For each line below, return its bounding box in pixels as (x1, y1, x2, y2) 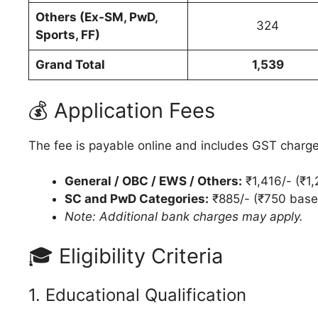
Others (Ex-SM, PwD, (35, 10, 158, 25)
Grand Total (35, 57, 105, 72)
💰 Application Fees (28, 97, 215, 123)
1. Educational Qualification (28, 284, 246, 305)
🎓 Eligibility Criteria (28, 243, 223, 268)
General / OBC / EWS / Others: (65, 174, 242, 189)
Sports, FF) (35, 28, 100, 43)
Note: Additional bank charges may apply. (65, 209, 303, 224)
